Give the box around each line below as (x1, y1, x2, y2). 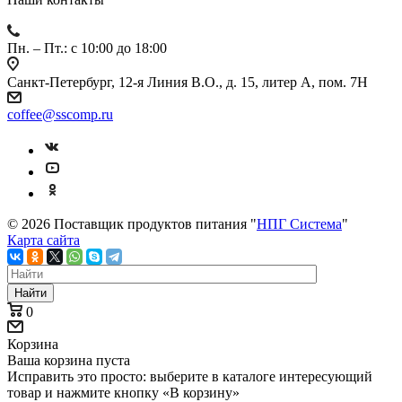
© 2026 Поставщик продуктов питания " (7, 215, 257, 232)
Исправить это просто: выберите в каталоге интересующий (7, 368, 372, 384)
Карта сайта (7, 232, 80, 248)
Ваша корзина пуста (7, 352, 130, 368)
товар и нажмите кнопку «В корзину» (7, 384, 240, 400)
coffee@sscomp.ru (7, 106, 113, 122)
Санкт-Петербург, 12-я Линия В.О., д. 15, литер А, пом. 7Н (7, 74, 368, 90)
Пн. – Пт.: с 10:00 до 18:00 (7, 39, 167, 56)
